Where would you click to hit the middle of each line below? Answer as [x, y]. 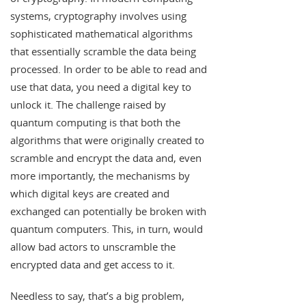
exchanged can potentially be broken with [108, 211]
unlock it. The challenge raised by [88, 105]
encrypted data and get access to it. [93, 265]
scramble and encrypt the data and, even [106, 158]
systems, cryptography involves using [98, 16]
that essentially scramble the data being [103, 52]
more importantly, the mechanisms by [100, 176]
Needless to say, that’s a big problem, [97, 296]
